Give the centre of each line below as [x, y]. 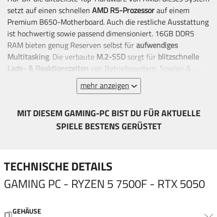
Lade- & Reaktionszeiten [48, 68]
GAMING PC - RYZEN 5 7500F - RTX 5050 [104, 184]
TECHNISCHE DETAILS [58, 166]
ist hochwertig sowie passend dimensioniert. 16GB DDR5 [101, 33]
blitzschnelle [178, 57]
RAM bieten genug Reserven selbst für [72, 45]
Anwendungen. [32, 80]
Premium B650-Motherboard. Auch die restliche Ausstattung [108, 22]
